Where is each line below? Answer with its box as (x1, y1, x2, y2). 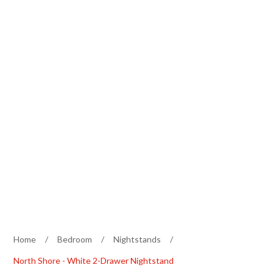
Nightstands (113, 233, 161, 244)
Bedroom (57, 233, 93, 244)
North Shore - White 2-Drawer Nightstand (13, 255, 174, 266)
